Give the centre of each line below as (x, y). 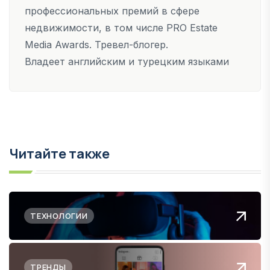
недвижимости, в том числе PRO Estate (121, 27)
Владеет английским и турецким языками (127, 61)
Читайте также (59, 153)
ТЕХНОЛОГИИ (59, 215)
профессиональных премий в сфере (112, 11)
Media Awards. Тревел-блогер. (98, 44)
